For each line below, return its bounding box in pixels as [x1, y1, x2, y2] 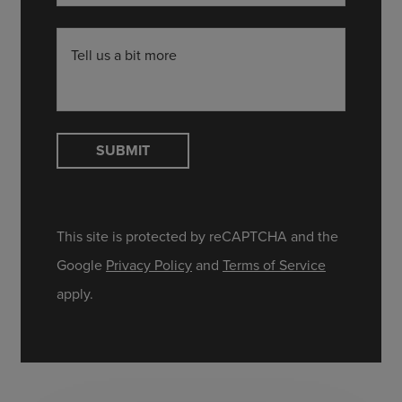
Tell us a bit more [71, 44, 177, 66]
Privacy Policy [106, 254, 192, 275]
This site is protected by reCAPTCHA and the [57, 225, 338, 247]
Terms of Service [223, 254, 326, 275]
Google [57, 254, 106, 275]
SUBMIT [96, 139, 150, 161]
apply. [57, 283, 93, 304]
